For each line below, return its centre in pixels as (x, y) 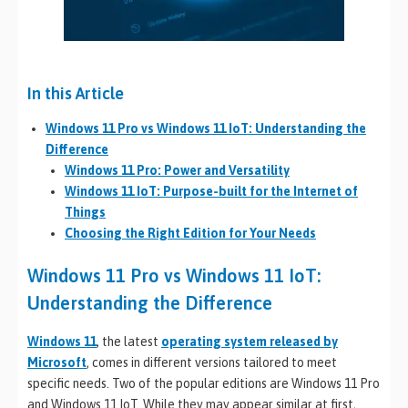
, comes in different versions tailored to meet (212, 363)
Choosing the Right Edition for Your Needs (190, 234)
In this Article (76, 94)
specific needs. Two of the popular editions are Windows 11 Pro (204, 384)
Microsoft (57, 363)
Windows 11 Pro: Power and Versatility (177, 171)
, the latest (129, 342)
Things (85, 213)
